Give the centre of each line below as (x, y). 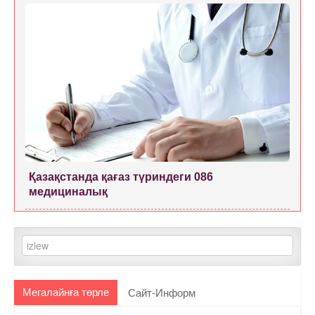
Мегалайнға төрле (66, 292)
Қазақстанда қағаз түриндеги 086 (121, 177)
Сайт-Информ (162, 293)
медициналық (68, 192)
